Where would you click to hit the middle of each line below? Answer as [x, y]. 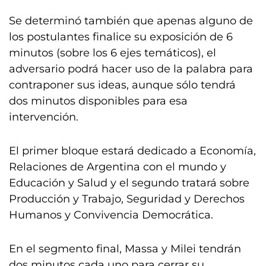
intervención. [44, 117]
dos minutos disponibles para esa [98, 101]
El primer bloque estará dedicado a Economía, [132, 151]
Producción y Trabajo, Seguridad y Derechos [127, 199]
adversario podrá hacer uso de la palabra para [131, 69]
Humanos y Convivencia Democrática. [111, 215]
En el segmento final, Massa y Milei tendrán [125, 249]
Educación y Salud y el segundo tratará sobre [129, 183]
